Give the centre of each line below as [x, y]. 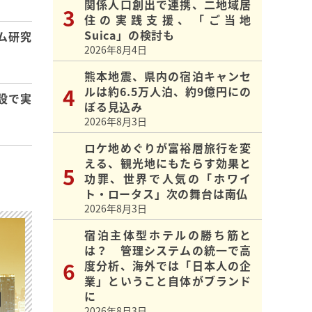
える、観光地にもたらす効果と [168, 163]
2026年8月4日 [116, 50]
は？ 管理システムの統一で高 [168, 250]
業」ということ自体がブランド [168, 281]
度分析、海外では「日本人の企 [168, 266]
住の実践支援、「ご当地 [168, 20]
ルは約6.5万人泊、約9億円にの [168, 92]
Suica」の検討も [130, 35]
